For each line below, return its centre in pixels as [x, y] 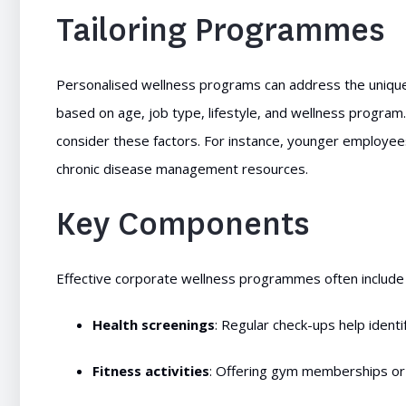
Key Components [183, 224]
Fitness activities [151, 371]
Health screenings [154, 324]
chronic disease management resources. [182, 169]
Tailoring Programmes [220, 30]
